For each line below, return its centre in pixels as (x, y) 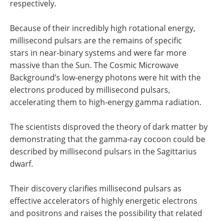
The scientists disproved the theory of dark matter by (109, 127)
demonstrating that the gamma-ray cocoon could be (108, 139)
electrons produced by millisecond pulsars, (90, 90)
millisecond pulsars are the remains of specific (96, 40)
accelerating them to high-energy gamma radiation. (106, 102)
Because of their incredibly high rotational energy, (103, 28)
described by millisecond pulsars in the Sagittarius (103, 151)
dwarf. (21, 164)
